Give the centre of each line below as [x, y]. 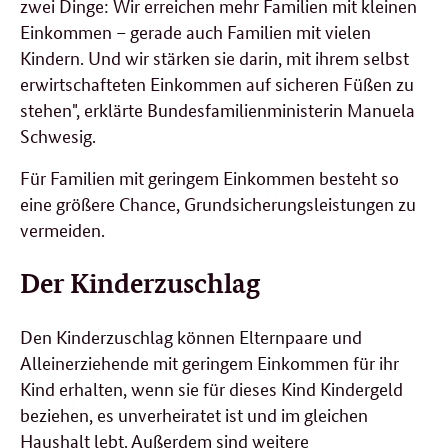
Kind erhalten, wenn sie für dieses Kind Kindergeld [211, 388]
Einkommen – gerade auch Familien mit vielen [195, 30]
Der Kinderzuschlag [140, 281]
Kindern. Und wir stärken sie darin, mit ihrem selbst [214, 56]
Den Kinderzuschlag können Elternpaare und [191, 336]
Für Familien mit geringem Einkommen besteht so [209, 176]
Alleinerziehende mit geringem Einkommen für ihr [209, 362]
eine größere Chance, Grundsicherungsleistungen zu [218, 202]
